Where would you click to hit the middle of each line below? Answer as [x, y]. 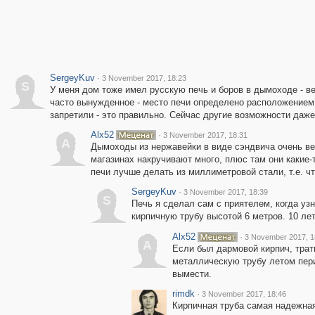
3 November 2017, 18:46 [244, 294]
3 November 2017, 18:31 [205, 135]
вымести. [192, 274]
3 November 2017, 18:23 [144, 78]
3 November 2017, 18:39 [225, 192]
